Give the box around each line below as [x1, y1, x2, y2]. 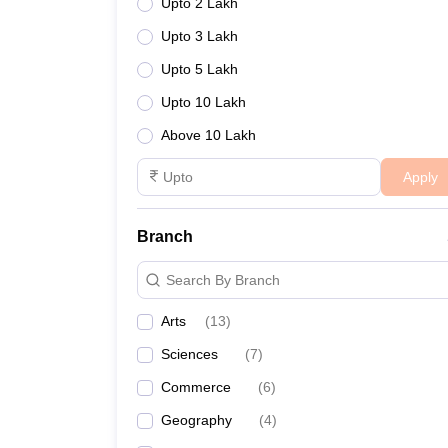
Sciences [161, 346, 218, 362]
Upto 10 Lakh [161, 94, 246, 110]
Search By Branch [166, 271, 280, 288]
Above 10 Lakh [161, 127, 256, 143]
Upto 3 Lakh [161, 28, 238, 44]
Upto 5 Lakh [161, 61, 238, 77]
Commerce [161, 379, 231, 395]
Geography [161, 412, 232, 428]
